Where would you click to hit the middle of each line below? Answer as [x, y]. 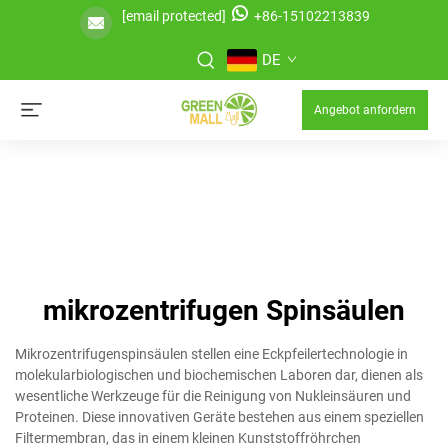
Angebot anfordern [365, 110]
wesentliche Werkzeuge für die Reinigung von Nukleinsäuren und [213, 396]
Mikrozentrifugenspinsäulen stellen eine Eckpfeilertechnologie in [211, 354]
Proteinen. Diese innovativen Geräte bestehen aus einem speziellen [219, 417]
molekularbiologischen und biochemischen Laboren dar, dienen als [219, 375]
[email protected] [173, 16]
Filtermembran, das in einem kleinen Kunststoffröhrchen [188, 438]
